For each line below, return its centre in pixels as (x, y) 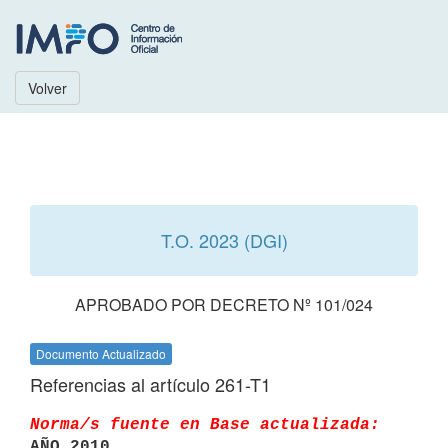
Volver (47, 88)
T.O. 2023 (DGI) (224, 240)
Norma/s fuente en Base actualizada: (205, 424)
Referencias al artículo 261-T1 (150, 384)
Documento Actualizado (101, 353)
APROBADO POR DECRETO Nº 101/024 (224, 304)
